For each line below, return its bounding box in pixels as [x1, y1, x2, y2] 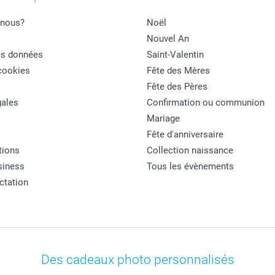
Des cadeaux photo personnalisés [41, 252, 234, 267]
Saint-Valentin [147, 48, 204, 60]
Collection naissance [147, 144, 233, 156]
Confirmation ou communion [147, 96, 265, 108]
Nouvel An [147, 33, 189, 44]
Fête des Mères [147, 64, 210, 76]
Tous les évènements [147, 160, 234, 172]
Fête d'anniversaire [147, 128, 223, 140]
